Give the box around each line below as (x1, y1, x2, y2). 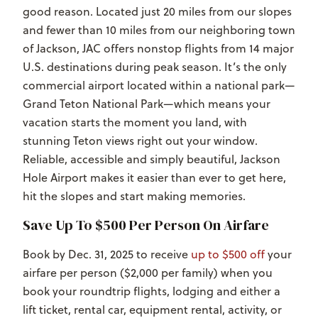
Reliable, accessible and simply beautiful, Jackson (23, 151, 280, 168)
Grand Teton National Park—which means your (23, 96, 270, 112)
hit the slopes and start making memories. (23, 188, 246, 204)
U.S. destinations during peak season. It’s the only (23, 59, 287, 75)
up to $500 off (191, 246, 265, 263)
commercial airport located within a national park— (23, 77, 295, 94)
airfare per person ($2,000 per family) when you (23, 265, 273, 281)
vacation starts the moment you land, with (23, 114, 247, 131)
